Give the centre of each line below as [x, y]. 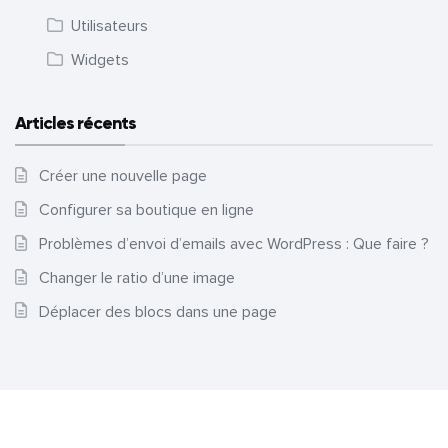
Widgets [100, 60]
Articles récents [75, 123]
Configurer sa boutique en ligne [146, 210]
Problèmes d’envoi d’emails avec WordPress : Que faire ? [234, 243]
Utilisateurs [109, 26]
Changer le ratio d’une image [137, 277]
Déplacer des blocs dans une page [158, 311]
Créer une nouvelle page [123, 176]
